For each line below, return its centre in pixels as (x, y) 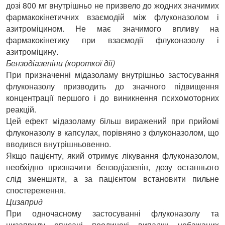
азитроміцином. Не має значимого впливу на (113, 28)
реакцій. (21, 109)
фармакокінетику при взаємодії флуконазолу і (113, 40)
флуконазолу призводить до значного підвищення (113, 86)
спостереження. (36, 190)
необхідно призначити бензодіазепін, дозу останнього (113, 167)
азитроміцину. (32, 51)
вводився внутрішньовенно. (58, 144)
